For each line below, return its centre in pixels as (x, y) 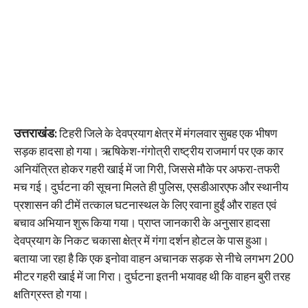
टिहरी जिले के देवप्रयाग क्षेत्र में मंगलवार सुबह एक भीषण (167, 133)
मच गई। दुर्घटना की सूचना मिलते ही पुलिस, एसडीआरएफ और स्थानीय (151, 187)
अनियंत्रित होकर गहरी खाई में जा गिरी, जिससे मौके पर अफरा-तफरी (146, 169)
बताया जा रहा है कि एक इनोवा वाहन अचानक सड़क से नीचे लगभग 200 (153, 258)
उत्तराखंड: (35, 133)
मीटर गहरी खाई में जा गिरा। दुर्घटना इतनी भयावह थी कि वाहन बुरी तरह (152, 276)
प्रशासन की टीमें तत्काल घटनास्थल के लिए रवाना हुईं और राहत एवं (145, 205)
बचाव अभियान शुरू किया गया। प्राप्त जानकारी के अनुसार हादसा (142, 223)
